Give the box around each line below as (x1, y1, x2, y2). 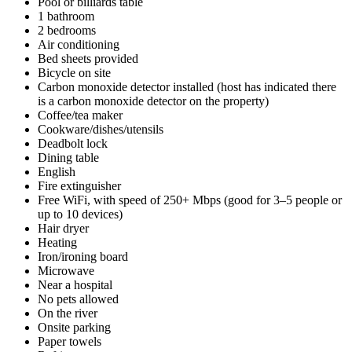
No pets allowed (38, 291, 119, 306)
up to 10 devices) (38, 207, 123, 221)
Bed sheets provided (38, 51, 138, 65)
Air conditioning (38, 37, 119, 51)
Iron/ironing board (38, 249, 128, 263)
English (38, 164, 75, 178)
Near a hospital (38, 277, 112, 291)
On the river (38, 306, 97, 320)
